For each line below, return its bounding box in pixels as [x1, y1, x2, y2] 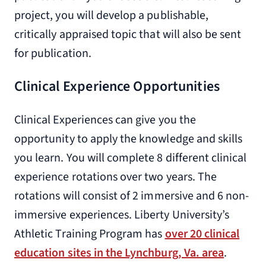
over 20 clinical [164, 226, 240, 242]
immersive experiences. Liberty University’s [14, 207, 230, 223]
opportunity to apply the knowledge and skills [14, 131, 243, 147]
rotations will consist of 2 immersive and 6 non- [14, 188, 249, 204]
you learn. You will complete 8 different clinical [14, 150, 247, 166]
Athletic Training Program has [14, 226, 165, 242]
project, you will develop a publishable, [14, 7, 208, 24]
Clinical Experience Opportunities [14, 76, 220, 97]
